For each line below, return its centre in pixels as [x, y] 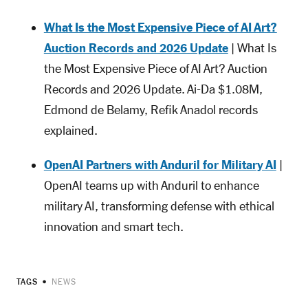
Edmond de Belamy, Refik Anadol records [151, 110]
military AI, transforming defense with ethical [159, 207]
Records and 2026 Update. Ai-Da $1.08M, [153, 90]
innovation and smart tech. [113, 227]
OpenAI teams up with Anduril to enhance [151, 186]
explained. [70, 131]
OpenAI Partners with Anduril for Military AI [160, 165]
